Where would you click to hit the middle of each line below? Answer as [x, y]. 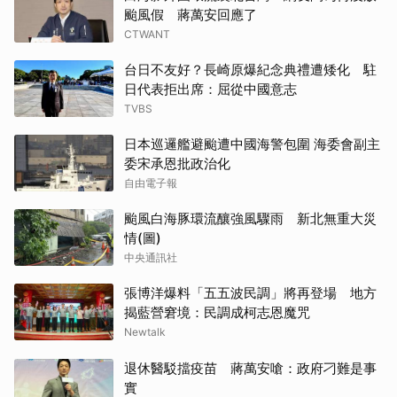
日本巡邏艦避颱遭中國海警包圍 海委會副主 [252, 144]
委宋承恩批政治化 [177, 163]
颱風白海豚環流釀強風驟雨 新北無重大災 [250, 218]
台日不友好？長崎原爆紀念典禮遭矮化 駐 [250, 70]
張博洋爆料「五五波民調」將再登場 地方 [250, 293]
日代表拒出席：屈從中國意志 [210, 89]
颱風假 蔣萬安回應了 [191, 15]
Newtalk [145, 332]
